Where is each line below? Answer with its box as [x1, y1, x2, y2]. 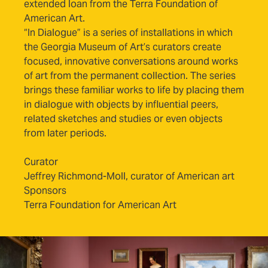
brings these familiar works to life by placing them [24, 84, 244, 97]
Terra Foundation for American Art [24, 199, 176, 212]
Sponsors [24, 184, 66, 197]
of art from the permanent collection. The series [24, 69, 236, 83]
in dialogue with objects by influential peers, [24, 98, 218, 111]
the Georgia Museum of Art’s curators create [24, 41, 221, 54]
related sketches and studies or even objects [24, 112, 223, 126]
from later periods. [24, 127, 106, 140]
